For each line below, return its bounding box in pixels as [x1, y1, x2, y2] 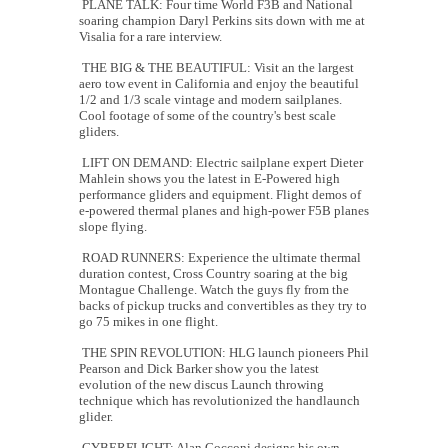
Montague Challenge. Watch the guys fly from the [79, 281, 349, 297]
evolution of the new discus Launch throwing [79, 376, 324, 392]
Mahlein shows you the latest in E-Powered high [79, 170, 340, 186]
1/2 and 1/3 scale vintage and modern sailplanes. [79, 91, 342, 107]
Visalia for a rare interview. [79, 28, 222, 44]
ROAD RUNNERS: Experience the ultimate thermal [79, 249, 361, 265]
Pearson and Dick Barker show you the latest [79, 360, 319, 376]
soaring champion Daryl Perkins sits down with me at [79, 12, 365, 28]
